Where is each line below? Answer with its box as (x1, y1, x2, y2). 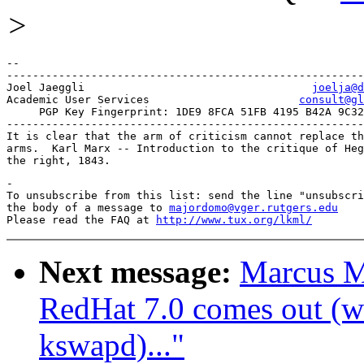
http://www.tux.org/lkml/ (156, 214, 312, 227)
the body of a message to (6, 201, 169, 214)
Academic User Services (266, 93, 299, 106)
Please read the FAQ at (6, 214, 156, 227)
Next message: (39, 254, 232, 290)
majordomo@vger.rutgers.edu (169, 201, 338, 214)
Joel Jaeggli (266, 81, 312, 94)
